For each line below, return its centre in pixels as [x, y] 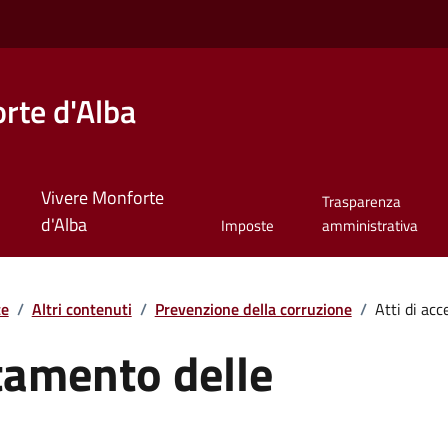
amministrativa [369, 226]
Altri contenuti [81, 308]
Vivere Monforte [102, 198]
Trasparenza [361, 202]
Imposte [247, 226]
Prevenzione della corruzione [253, 308]
